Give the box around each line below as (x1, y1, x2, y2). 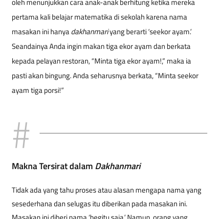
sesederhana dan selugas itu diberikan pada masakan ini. (12, 197, 187, 209)
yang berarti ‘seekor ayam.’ (108, 25, 192, 37)
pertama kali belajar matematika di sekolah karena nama (12, 11, 187, 22)
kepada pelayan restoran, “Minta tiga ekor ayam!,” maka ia (12, 55, 191, 66)
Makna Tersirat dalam (12, 159, 95, 173)
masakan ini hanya (12, 25, 71, 37)
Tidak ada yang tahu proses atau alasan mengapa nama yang (12, 184, 201, 196)
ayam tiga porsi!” (12, 84, 64, 96)
